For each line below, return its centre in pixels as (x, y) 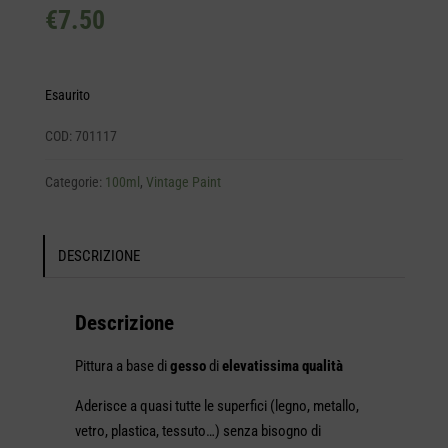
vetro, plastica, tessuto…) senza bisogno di (197, 431)
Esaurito (67, 95)
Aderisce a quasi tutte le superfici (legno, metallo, (216, 406)
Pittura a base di (122, 366)
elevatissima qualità (280, 366)
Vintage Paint (183, 182)
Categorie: (74, 182)
